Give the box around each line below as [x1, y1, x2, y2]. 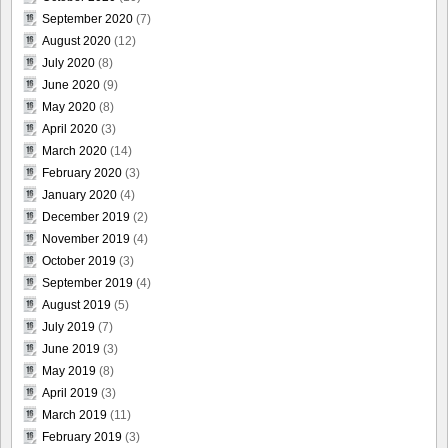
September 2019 [42, 276, 133, 291]
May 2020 [42, 100, 96, 115]
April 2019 [42, 386, 98, 401]
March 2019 [42, 408, 107, 423]
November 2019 [42, 232, 130, 247]
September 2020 [42, 12, 133, 27]
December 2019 [42, 210, 130, 225]
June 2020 [42, 78, 100, 93]
